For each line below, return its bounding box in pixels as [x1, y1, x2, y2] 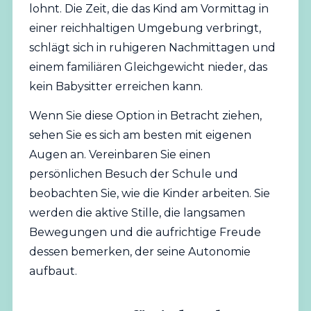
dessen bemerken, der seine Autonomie [28, 244, 251, 258]
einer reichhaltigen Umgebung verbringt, [28, 21, 261, 35]
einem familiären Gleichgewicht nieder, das [28, 60, 267, 74]
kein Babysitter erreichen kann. [28, 79, 203, 93]
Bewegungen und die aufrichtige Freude [28, 225, 261, 239]
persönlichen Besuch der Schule [28, 167, 212, 180]
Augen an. [28, 147, 89, 161]
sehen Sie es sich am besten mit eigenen [28, 128, 251, 142]
